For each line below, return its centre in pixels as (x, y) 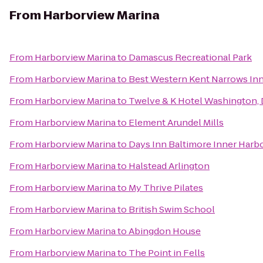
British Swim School (172, 209)
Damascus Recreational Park (190, 57)
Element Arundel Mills (176, 122)
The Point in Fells (167, 253)
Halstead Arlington (169, 166)
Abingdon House (165, 231)
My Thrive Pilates (166, 188)
